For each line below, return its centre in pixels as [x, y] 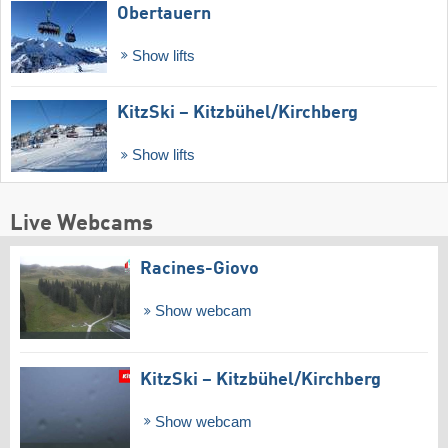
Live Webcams [81, 223]
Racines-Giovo [199, 268]
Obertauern [164, 13]
